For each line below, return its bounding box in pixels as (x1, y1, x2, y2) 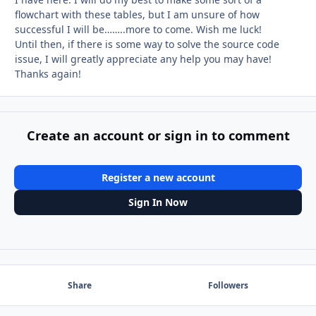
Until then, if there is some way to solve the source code (15, 37, 279, 51)
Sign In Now (128, 195, 188, 209)
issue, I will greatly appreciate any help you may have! (15, 52, 272, 66)
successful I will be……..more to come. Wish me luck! (15, 23, 262, 37)
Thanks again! (15, 67, 81, 81)
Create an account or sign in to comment (26, 126, 290, 144)
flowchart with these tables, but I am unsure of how (15, 8, 260, 22)
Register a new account (101, 170, 215, 184)
